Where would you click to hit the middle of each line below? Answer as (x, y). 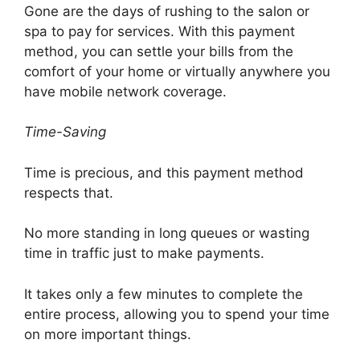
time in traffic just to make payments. (144, 253)
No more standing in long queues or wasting (167, 233)
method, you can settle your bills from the (159, 51)
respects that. (69, 192)
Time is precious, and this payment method (164, 172)
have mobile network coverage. (125, 91)
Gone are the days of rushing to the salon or (167, 11)
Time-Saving (65, 132)
